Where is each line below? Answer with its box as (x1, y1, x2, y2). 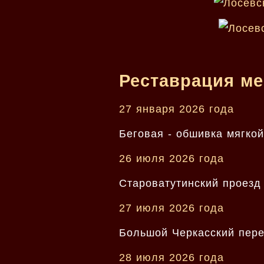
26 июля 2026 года (119, 152, 224, 164)
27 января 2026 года (119, 103, 234, 115)
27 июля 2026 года (119, 202, 224, 214)
